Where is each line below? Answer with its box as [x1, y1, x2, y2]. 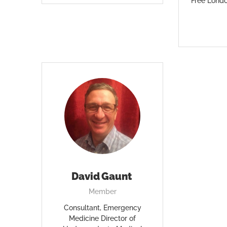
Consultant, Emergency [63, 204, 141, 212]
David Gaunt [71, 170, 134, 182]
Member [88, 187, 117, 196]
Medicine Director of [69, 214, 136, 222]
